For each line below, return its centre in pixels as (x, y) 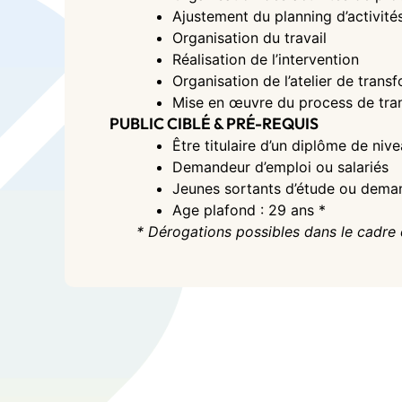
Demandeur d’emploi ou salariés (280, 167)
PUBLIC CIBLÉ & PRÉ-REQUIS (214, 123)
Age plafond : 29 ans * (249, 210)
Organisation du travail (249, 38)
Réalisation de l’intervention (266, 59)
